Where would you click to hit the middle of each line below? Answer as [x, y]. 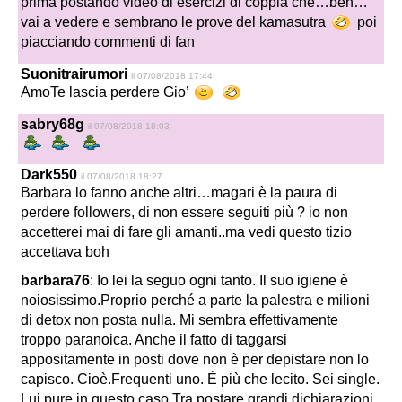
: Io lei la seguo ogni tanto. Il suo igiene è [219, 281]
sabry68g [52, 125]
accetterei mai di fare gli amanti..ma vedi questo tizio [186, 232]
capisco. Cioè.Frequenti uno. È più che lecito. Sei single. [200, 380]
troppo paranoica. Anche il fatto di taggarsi [154, 340]
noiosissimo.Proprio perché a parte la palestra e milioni [195, 301]
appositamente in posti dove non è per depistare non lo [195, 360]
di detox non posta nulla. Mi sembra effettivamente [179, 320]
